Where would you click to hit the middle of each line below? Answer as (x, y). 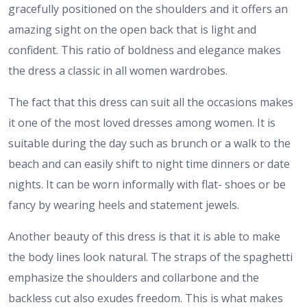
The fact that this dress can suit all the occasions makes (151, 102)
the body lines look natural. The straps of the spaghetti (150, 257)
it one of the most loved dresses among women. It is (142, 123)
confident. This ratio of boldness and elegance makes (145, 50)
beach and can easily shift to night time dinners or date (149, 164)
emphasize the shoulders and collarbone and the (134, 278)
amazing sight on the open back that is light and (132, 30)
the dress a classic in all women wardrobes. (118, 71)
